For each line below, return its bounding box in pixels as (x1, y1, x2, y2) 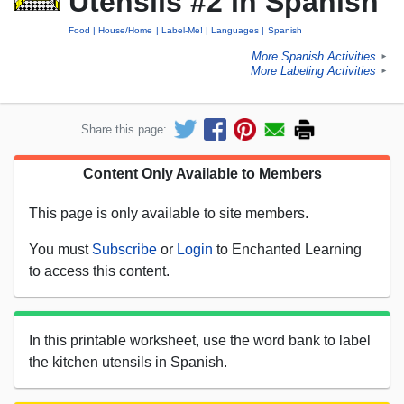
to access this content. (29, 262, 170, 279)
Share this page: (81, 122, 167, 136)
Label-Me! (161, 25, 203, 36)
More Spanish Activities (252, 50, 376, 64)
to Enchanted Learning (213, 241, 362, 257)
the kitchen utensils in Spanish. (29, 353, 227, 370)
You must (29, 241, 92, 257)
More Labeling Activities (251, 64, 376, 78)
